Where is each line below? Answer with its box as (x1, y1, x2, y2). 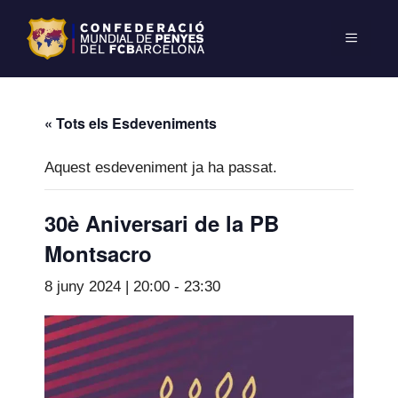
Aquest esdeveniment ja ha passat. (44, 158, 277, 176)
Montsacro (44, 237, 152, 268)
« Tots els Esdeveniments (44, 112, 217, 133)
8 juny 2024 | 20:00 (44, 277, 170, 295)
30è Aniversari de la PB (44, 207, 279, 238)
